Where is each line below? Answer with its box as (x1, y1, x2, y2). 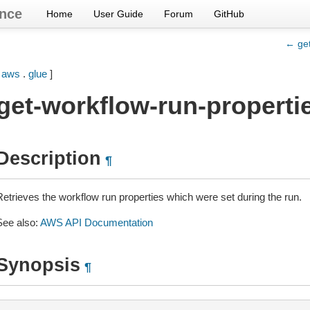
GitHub (214, 8, 244, 19)
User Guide (93, 8, 143, 19)
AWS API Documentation (39, 217, 153, 228)
